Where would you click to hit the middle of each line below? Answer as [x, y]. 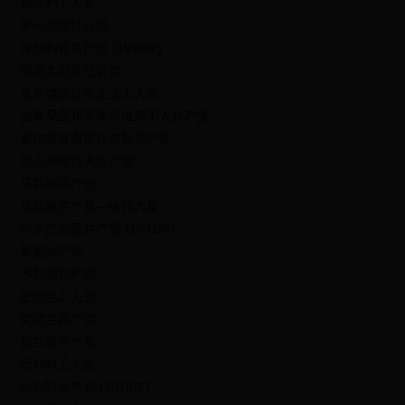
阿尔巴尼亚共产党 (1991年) [98, 229]
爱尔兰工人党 [58, 297]
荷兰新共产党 [58, 342]
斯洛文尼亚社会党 [71, 71]
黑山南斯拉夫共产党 [77, 161]
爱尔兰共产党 [58, 319]
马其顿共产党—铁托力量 [90, 206]
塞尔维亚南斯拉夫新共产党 [96, 138]
